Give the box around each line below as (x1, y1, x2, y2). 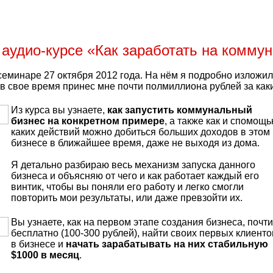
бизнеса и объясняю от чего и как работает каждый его (10, 171, 259, 182)
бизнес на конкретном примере (10, 116, 165, 127)
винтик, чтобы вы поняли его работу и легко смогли (10, 182, 244, 193)
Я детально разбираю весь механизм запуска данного (10, 160, 255, 171)
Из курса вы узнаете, (10, 105, 107, 116)
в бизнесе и (10, 239, 66, 250)
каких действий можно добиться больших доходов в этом (10, 127, 270, 138)
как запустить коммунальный (107, 105, 252, 116)
